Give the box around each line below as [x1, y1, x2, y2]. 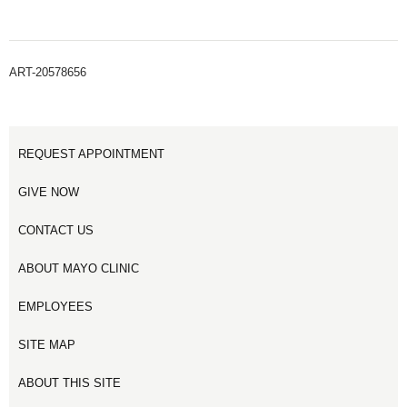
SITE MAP [18, 338, 75, 352]
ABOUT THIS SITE [18, 376, 121, 390]
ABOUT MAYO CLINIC [18, 262, 139, 275]
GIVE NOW [18, 185, 79, 199]
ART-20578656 [9, 65, 86, 79]
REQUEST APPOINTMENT [18, 147, 164, 161]
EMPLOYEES [18, 300, 93, 313]
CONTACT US [18, 223, 94, 237]
